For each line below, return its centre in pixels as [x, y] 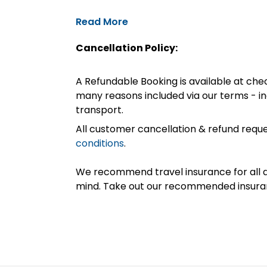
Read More [102, 22]
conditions [100, 143]
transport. [100, 110]
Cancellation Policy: [127, 48]
